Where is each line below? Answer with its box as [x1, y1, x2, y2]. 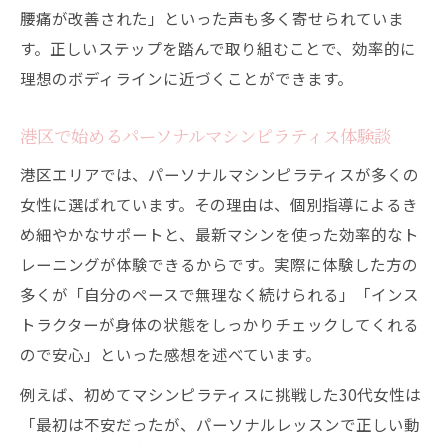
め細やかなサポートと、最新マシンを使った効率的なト [20, 223, 419, 245]
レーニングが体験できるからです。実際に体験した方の [20, 253, 418, 275]
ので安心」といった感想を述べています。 [20, 343, 321, 365]
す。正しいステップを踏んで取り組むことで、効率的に [20, 37, 416, 59]
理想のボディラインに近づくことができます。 [20, 67, 353, 89]
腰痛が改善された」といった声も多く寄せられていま [20, 7, 404, 29]
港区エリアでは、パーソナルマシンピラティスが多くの [20, 163, 419, 185]
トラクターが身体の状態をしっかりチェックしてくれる [20, 313, 419, 335]
